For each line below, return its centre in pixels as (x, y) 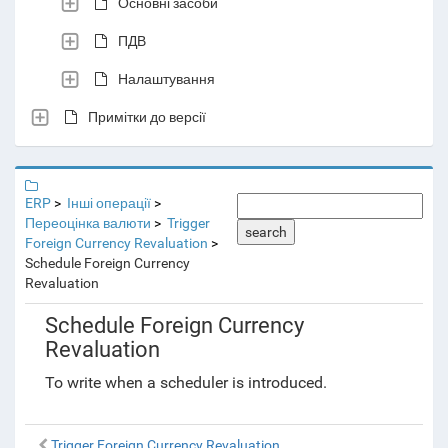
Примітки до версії (147, 116)
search (266, 232)
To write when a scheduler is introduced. (185, 382)
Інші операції (109, 203)
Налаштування (166, 78)
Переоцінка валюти (88, 223)
